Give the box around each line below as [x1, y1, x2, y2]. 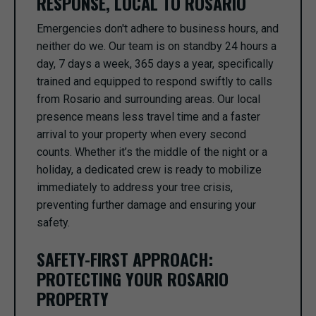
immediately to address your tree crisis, [37, 181, 233, 194]
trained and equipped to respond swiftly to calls [37, 75, 272, 88]
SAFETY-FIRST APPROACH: [37, 246, 213, 272]
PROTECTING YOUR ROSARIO [37, 266, 229, 291]
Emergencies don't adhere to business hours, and [37, 22, 279, 35]
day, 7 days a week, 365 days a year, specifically [37, 57, 274, 71]
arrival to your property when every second [37, 128, 246, 141]
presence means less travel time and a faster [37, 110, 260, 123]
